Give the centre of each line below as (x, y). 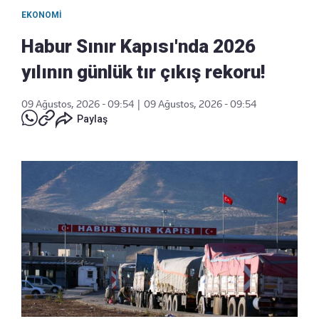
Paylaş (92, 119)
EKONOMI (42, 15)
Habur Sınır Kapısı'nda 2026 (138, 47)
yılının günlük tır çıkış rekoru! (143, 72)
